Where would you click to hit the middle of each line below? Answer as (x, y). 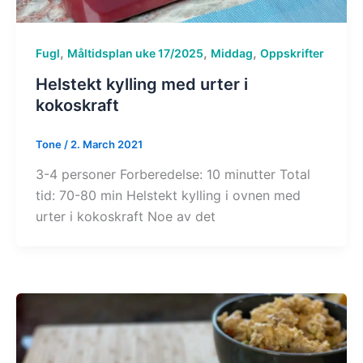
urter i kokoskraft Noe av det (125, 217)
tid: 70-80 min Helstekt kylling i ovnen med (168, 196)
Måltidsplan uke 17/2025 (135, 53)
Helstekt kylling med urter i (141, 84)
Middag (231, 53)
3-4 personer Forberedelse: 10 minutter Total (173, 175)
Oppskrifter (292, 53)
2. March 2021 (106, 144)
